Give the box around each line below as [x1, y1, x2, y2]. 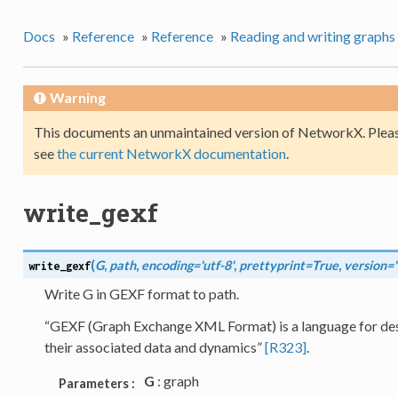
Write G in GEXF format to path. [44, 285, 239, 303]
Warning [49, 88, 106, 106]
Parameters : [58, 376, 135, 392]
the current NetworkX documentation [56, 144, 286, 162]
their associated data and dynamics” [44, 338, 265, 356]
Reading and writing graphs [229, 27, 395, 44]
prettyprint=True [238, 258, 338, 274]
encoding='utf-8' [140, 258, 234, 274]
